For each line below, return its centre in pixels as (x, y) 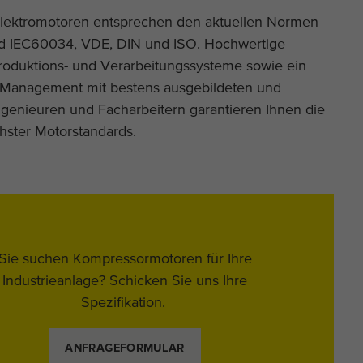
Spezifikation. (125, 301)
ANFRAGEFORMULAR (125, 348)
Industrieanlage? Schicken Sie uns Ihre (125, 280)
